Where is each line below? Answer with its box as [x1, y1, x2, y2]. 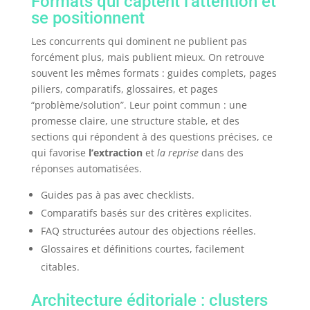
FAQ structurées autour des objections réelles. [40, 224, 256, 238]
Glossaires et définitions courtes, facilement [40, 242, 244, 256]
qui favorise [30, 146, 89, 160]
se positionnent [30, 8, 145, 28]
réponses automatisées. [30, 162, 142, 176]
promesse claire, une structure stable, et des [30, 114, 239, 128]
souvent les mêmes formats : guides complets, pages [30, 66, 277, 80]
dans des [198, 146, 244, 160]
